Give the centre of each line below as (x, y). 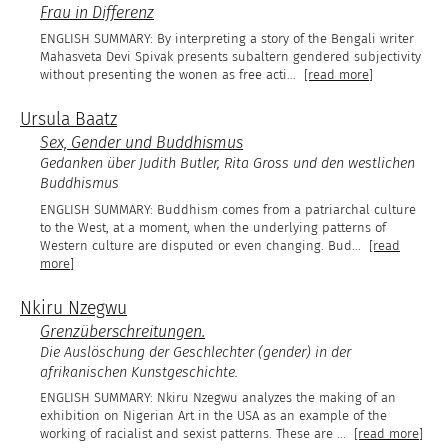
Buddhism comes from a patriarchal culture (286, 209)
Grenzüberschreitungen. (122, 331)
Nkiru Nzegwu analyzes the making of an (276, 398)
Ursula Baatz (68, 120)
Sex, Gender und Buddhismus (141, 143)
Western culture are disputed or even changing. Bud (196, 245)
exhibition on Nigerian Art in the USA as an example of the (213, 416)
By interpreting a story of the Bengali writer (285, 39)
